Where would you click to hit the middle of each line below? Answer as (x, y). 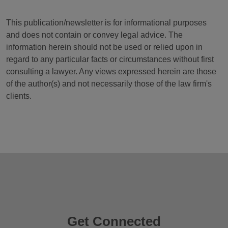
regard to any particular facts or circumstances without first (110, 59)
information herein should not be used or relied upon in (104, 47)
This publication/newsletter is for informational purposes (106, 23)
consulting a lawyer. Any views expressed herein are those (111, 72)
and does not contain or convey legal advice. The (94, 35)
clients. (19, 96)
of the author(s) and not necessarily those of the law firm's (109, 84)
